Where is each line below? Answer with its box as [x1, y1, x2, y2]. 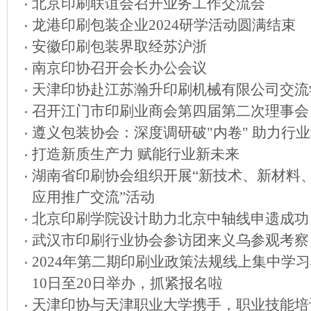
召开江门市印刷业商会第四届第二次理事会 [32, 103, 309, 119]
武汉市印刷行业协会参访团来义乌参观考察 [32, 232, 309, 249]
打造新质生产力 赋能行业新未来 [32, 146, 239, 162]
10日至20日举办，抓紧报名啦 [32, 275, 223, 292]
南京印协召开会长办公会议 [32, 60, 207, 76]
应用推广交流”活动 [32, 189, 155, 205]
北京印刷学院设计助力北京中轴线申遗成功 [32, 210, 309, 227]
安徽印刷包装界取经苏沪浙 [32, 38, 207, 55]
